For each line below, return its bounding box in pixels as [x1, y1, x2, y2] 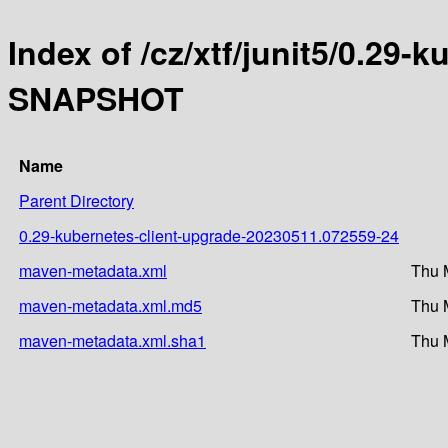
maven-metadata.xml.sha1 [19, 328, 206, 352]
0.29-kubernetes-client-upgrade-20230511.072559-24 [19, 223, 399, 247]
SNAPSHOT [8, 75, 184, 122]
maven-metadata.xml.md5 [19, 293, 202, 317]
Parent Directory [19, 188, 134, 212]
